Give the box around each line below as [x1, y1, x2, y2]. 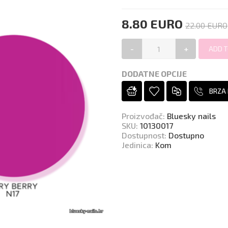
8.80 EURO [122, 16, 183, 31]
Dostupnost [122, 130, 164, 140]
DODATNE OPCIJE [122, 69, 187, 78]
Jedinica [122, 140, 151, 150]
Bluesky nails [167, 111, 216, 121]
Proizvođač [122, 111, 163, 121]
